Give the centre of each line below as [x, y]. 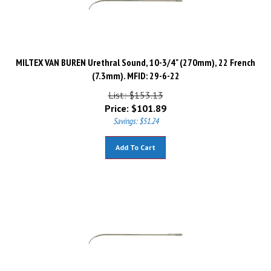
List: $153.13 [135, 90]
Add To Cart [135, 142]
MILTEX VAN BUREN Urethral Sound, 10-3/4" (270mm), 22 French [135, 57]
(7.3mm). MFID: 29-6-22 [135, 70]
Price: [117, 103]
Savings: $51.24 [135, 116]
